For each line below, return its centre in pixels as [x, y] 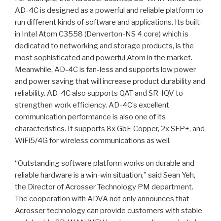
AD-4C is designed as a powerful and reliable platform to [109, 10]
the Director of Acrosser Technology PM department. [104, 187]
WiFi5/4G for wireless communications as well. [93, 140]
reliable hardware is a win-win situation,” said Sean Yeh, [105, 175]
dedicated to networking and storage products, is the [104, 46]
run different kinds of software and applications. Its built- [109, 22]
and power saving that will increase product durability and [110, 81]
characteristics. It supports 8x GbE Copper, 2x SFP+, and [110, 129]
